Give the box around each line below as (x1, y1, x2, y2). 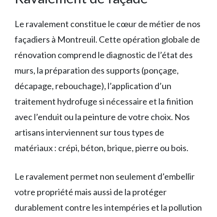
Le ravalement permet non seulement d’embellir (15, 171, 195, 182)
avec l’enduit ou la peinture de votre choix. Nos (15, 111, 190, 122)
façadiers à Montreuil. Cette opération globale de (15, 34, 200, 45)
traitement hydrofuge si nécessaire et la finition (15, 96, 193, 107)
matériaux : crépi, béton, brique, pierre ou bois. (15, 142, 188, 153)
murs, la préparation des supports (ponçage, (15, 65, 179, 76)
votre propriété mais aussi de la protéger (15, 186, 167, 197)
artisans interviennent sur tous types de (15, 127, 164, 138)
